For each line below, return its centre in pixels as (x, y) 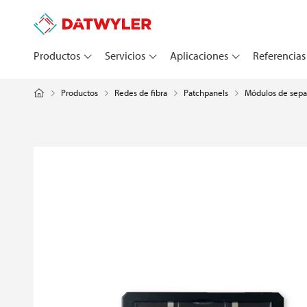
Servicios (125, 56)
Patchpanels (206, 92)
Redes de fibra (140, 92)
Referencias (279, 56)
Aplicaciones (199, 56)
